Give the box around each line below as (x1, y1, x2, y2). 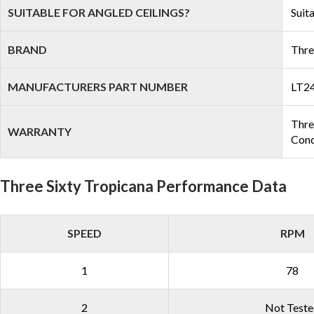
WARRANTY (8, 125, 71, 138)
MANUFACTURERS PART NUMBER (8, 80, 188, 93)
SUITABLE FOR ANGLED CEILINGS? (8, 6, 190, 19)
